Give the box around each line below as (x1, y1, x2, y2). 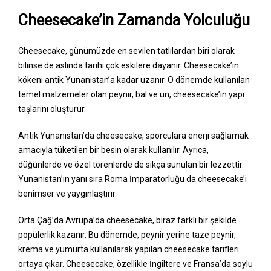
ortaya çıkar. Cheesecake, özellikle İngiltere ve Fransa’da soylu (18, 259, 253, 269)
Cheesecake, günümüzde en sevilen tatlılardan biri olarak (18, 46, 235, 56)
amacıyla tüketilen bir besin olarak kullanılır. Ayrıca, (18, 145, 209, 155)
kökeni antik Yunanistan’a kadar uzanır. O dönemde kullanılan (18, 75, 250, 85)
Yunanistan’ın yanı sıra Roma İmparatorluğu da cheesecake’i (18, 174, 247, 184)
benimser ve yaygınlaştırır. (18, 189, 117, 199)
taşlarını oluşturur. (18, 104, 86, 114)
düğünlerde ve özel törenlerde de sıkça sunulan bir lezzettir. (18, 160, 244, 170)
